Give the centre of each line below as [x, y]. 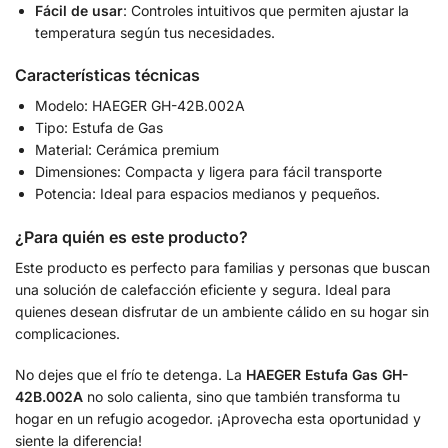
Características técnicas [107, 75]
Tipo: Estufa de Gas [99, 128]
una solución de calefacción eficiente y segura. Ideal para [203, 289]
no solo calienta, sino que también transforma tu [241, 397]
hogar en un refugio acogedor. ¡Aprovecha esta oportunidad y [218, 419]
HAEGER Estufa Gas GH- [327, 375]
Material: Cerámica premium [127, 150]
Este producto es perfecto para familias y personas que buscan [222, 267]
